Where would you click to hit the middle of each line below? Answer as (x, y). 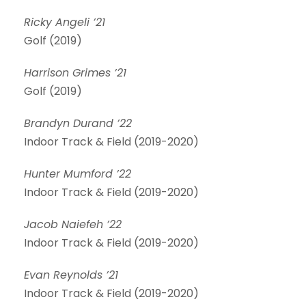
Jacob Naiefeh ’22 (73, 224)
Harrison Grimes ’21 (75, 73)
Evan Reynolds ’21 (71, 275)
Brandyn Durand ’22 (78, 123)
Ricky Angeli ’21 (65, 22)
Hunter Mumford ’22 (78, 174)
